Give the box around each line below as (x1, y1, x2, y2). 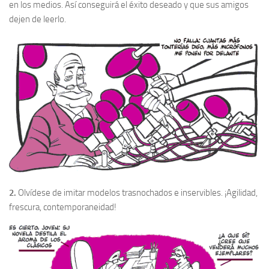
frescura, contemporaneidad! (9, 201, 116, 213)
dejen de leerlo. (9, 14, 66, 25)
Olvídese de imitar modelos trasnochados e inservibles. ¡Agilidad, (16, 187, 258, 198)
